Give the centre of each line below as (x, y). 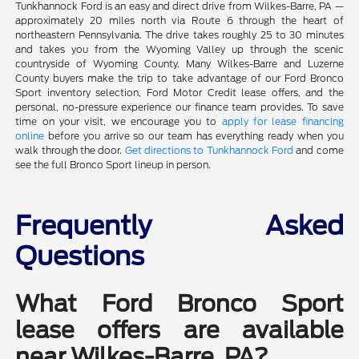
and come (318, 150)
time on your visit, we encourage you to (119, 121)
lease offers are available (179, 330)
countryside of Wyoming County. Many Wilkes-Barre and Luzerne (179, 63)
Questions (80, 256)
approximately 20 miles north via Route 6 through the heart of (179, 20)
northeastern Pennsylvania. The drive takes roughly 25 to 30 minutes (179, 34)
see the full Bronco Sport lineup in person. (113, 164)
